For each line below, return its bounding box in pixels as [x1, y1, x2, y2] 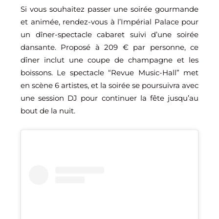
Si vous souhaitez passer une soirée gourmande [21, 4, 198, 14]
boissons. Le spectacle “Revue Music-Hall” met [21, 67, 198, 77]
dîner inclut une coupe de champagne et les [21, 55, 198, 65]
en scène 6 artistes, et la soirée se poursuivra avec [21, 80, 198, 90]
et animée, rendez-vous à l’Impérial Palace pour [21, 17, 198, 26]
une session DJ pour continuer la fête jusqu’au [21, 93, 198, 103]
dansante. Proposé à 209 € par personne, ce [21, 42, 198, 52]
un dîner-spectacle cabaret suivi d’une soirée [21, 29, 198, 39]
